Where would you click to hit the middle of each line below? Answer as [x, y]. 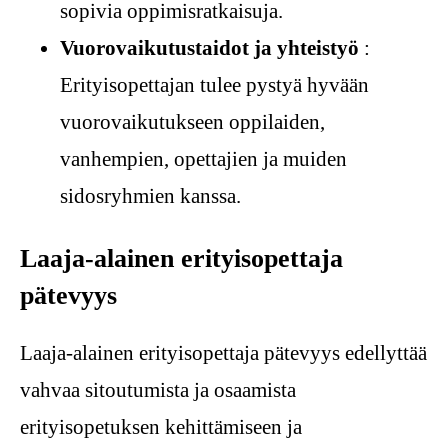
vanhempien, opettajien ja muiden [203, 158]
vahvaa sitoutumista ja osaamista [158, 390]
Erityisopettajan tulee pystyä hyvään [214, 84]
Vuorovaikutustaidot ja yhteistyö [209, 47]
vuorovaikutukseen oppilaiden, [192, 121]
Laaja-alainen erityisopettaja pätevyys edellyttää [223, 353]
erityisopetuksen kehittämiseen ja [161, 427]
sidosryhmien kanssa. [150, 195]
